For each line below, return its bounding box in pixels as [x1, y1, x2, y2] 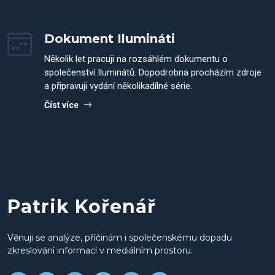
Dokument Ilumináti [44, 31, 175, 46]
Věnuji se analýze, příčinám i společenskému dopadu [7, 232, 232, 243]
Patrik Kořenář [7, 195, 156, 218]
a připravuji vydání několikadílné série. [44, 80, 192, 91]
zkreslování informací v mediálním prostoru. [7, 245, 193, 256]
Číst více [44, 100, 79, 110]
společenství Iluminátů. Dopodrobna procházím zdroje [44, 67, 261, 78]
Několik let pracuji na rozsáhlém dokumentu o [44, 53, 228, 64]
